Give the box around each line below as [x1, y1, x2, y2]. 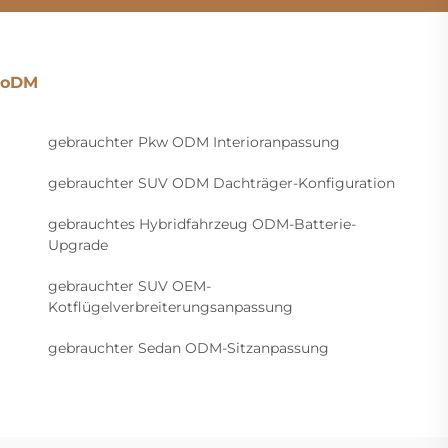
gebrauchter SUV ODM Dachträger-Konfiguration [48, 173, 395, 192]
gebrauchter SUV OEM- [48, 276, 211, 295]
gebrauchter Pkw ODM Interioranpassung [48, 132, 340, 151]
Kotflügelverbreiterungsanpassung [48, 297, 293, 316]
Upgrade [48, 235, 108, 254]
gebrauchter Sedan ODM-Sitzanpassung [48, 338, 329, 357]
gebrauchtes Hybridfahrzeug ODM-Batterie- [48, 214, 356, 233]
